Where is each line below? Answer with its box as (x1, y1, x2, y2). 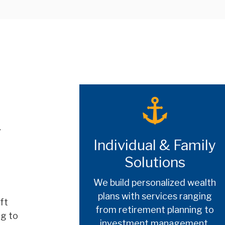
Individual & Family (93, 136, 216, 154)
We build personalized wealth (93, 177, 216, 188)
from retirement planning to (95, 204, 214, 215)
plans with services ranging (97, 190, 212, 201)
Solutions (124, 153, 185, 171)
